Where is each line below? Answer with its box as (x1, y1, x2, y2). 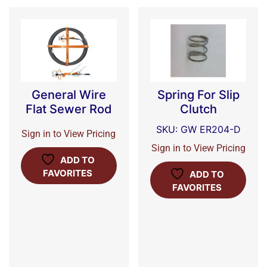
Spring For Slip (157, 88, 240, 103)
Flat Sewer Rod (25, 102, 112, 117)
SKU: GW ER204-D (156, 123, 241, 136)
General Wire (31, 88, 106, 103)
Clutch (179, 102, 217, 117)
